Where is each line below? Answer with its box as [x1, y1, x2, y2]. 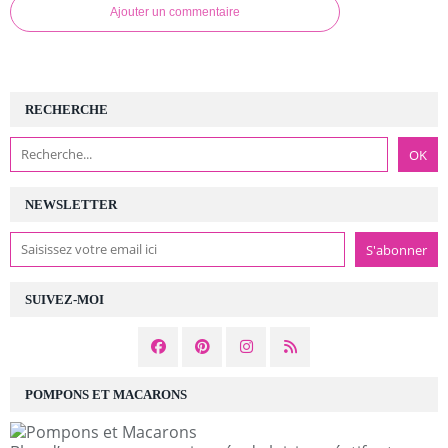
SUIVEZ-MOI [25, 291, 104, 307]
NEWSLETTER [25, 196, 117, 212]
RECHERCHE [25, 101, 108, 117]
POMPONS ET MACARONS [25, 386, 187, 402]
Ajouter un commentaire [110, 4, 240, 19]
